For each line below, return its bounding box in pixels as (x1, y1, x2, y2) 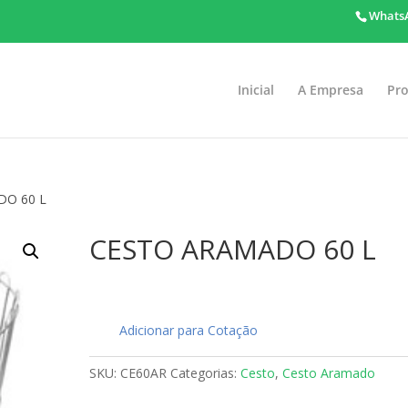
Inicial (237, 80, 274, 98)
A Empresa (297, 80, 363, 98)
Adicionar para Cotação (119, 321, 259, 339)
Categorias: (170, 364, 241, 382)
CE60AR (120, 364, 168, 382)
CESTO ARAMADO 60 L (89, 230, 377, 268)
